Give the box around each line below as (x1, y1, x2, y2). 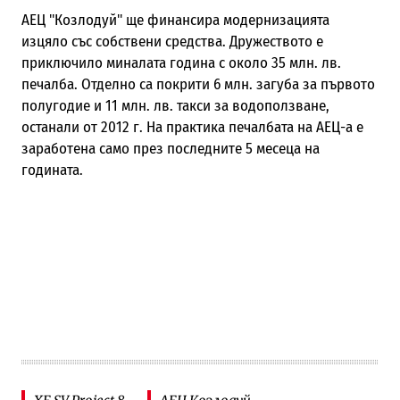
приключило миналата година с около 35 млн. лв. (21, 53, 341, 72)
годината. (21, 160, 83, 179)
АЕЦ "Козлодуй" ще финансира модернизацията (21, 10, 329, 29)
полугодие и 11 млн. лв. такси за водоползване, (21, 96, 329, 115)
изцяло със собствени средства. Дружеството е (21, 31, 323, 51)
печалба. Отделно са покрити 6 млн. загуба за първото (21, 74, 375, 94)
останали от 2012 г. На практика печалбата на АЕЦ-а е (21, 117, 363, 137)
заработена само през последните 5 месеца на (21, 138, 320, 158)
